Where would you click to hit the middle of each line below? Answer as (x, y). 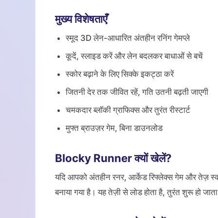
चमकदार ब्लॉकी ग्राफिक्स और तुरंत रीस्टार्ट (128, 110)
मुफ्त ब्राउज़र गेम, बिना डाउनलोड (114, 128)
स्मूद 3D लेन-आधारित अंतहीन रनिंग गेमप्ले (128, 38)
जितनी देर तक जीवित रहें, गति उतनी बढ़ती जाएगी (137, 92)
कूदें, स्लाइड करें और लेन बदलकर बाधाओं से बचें (134, 56)
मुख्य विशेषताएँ (81, 19)
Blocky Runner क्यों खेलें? (113, 158)
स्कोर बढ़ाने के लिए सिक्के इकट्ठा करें (120, 74)
